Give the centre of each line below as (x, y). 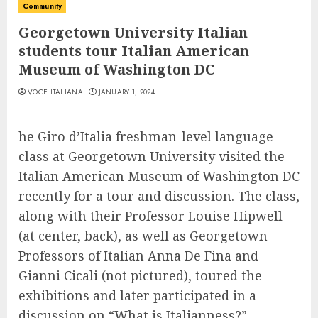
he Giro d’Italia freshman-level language (146, 136)
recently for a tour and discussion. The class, (159, 196)
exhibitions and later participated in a (137, 295)
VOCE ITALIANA (55, 92)
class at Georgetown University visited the (152, 156)
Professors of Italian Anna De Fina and (138, 256)
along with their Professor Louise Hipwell (150, 216)
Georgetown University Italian (133, 32)
